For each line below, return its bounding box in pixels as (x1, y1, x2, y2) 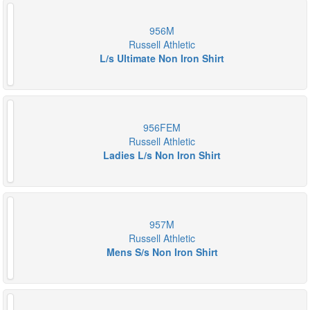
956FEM (143, 120, 181, 134)
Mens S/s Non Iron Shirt (106, 245, 218, 259)
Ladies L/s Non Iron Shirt (103, 148, 221, 162)
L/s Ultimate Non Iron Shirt (100, 51, 224, 65)
